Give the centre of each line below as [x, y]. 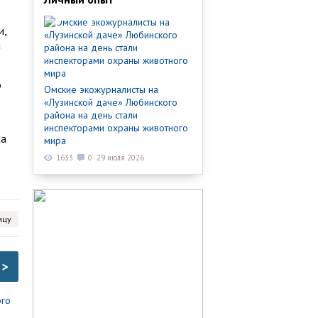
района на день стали [91, 115]
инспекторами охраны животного [116, 127]
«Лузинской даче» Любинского [111, 102]
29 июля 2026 [120, 157]
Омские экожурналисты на [101, 89]
